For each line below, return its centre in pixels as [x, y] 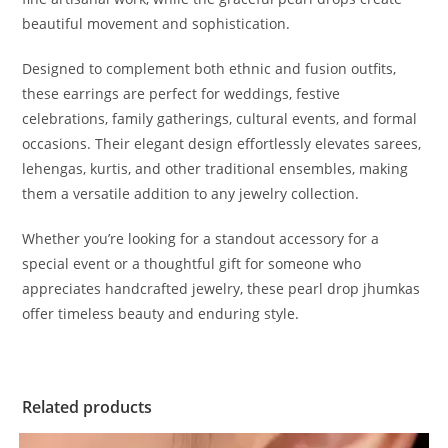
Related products [87, 407]
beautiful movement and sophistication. [156, 24]
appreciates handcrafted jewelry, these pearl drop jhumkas [221, 289]
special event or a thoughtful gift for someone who [192, 264]
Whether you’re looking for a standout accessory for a [201, 239]
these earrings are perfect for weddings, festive [181, 94]
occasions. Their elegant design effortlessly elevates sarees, [222, 144]
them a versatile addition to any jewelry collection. [191, 194]
